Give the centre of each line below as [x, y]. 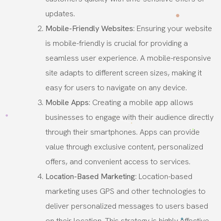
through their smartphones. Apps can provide [123, 132]
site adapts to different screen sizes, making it [124, 73]
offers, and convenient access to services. [118, 161]
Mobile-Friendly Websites [89, 28]
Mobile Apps [67, 102]
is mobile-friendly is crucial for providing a [117, 43]
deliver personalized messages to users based [127, 206]
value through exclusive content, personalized [124, 147]
